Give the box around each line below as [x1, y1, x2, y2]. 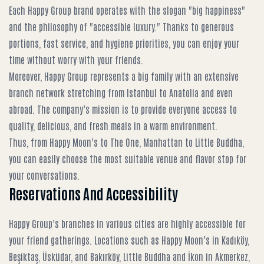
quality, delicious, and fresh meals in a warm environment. [9, 120, 217, 131]
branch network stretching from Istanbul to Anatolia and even [9, 87, 233, 98]
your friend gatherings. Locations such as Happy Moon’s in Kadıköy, [9, 234, 249, 246]
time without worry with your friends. [9, 54, 143, 65]
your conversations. [9, 169, 80, 181]
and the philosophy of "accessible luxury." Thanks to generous [9, 21, 234, 32]
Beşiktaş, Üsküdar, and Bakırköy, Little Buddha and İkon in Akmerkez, [9, 250, 250, 262]
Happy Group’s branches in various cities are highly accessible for [9, 217, 246, 229]
